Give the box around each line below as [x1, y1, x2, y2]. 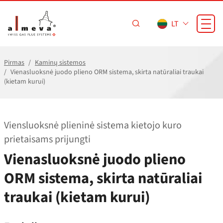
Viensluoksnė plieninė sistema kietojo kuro [4, 118, 182, 132]
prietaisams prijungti [4, 132, 91, 146]
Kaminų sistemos [35, 58, 86, 68]
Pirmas [4, 58, 24, 68]
